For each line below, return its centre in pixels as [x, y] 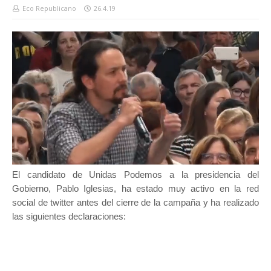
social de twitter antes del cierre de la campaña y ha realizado [135, 203]
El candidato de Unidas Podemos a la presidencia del [135, 175]
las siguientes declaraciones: [69, 217]
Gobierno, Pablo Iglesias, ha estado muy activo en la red [135, 189]
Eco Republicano [49, 8]
